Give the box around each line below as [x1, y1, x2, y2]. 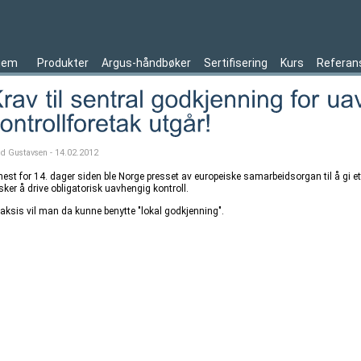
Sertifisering [204, 56, 268, 69]
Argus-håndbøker [102, 56, 191, 69]
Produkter [37, 56, 89, 69]
